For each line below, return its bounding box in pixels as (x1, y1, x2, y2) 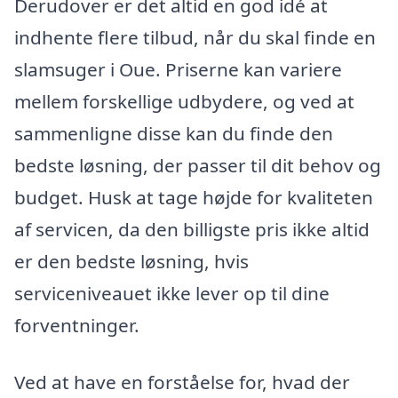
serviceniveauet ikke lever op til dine (14, 281, 330, 306)
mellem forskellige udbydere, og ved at (14, 89, 354, 114)
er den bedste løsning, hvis (14, 249, 249, 274)
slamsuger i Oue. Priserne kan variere (14, 57, 342, 82)
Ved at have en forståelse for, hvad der (14, 369, 350, 394)
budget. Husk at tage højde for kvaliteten (14, 185, 373, 210)
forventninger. (14, 313, 139, 338)
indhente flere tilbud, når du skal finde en (14, 25, 376, 50)
